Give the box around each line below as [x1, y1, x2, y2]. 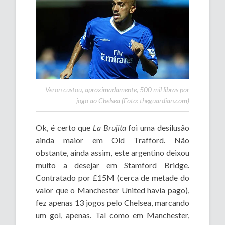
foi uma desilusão [126, 122, 189, 132]
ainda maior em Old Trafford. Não [36, 135, 189, 145]
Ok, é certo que [36, 122, 93, 132]
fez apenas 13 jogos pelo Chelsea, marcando [36, 197, 189, 207]
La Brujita [93, 122, 126, 132]
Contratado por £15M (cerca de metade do [36, 172, 189, 182]
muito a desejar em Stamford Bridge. [36, 160, 189, 170]
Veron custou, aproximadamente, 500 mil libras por [45, 85, 189, 94]
